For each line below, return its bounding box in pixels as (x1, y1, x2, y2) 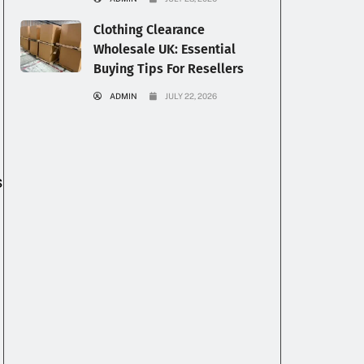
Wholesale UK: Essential (93, 41, 236, 58)
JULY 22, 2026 (165, 91, 217, 102)
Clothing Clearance (93, 22, 205, 38)
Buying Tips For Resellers (93, 61, 244, 77)
